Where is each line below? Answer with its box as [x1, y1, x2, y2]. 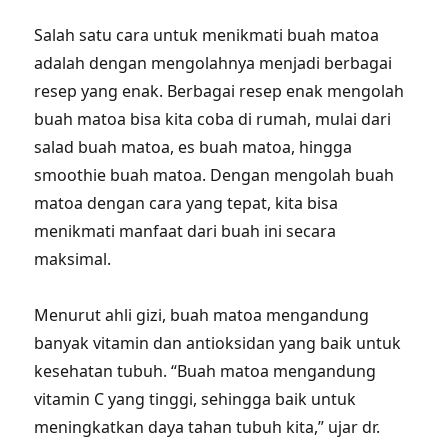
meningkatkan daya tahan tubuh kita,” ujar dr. [34, 416, 381, 438]
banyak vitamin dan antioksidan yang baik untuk [34, 332, 402, 354]
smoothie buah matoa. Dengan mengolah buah [34, 164, 395, 186]
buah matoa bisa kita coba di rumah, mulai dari [34, 108, 392, 130]
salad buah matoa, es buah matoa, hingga [34, 136, 353, 158]
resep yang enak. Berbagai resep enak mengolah [34, 80, 405, 102]
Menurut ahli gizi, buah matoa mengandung [34, 304, 370, 326]
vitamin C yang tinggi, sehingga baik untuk [34, 388, 357, 410]
